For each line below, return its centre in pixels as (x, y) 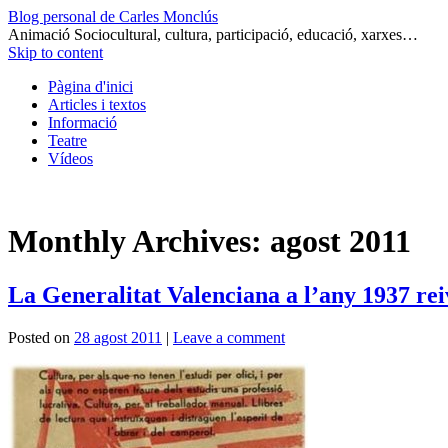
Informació (82, 122)
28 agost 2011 (118, 337)
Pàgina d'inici (90, 86)
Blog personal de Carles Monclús (113, 16)
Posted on (39, 337)
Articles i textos (97, 104)
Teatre (67, 140)
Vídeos (70, 158)
